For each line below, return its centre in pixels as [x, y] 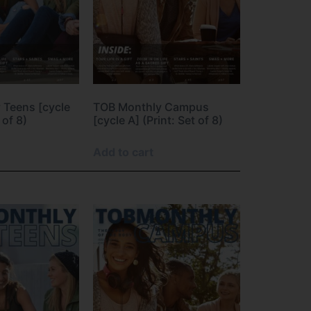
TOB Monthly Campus [151, 107]
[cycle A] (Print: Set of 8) [158, 120]
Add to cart [123, 152]
